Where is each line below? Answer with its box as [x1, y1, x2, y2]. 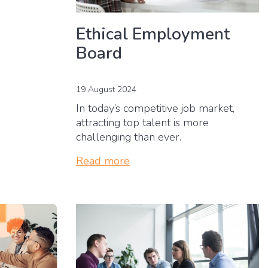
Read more [76, 153, 130, 168]
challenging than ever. [76, 129, 184, 144]
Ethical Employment [76, 22, 230, 45]
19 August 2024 [76, 83, 136, 95]
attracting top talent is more [76, 115, 209, 130]
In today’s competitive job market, [76, 100, 234, 115]
